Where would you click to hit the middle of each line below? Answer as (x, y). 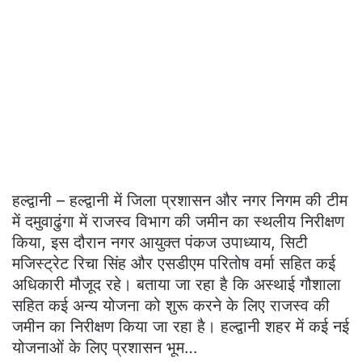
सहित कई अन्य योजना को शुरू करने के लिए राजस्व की (171, 305)
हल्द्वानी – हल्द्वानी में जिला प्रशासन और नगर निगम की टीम (180, 200)
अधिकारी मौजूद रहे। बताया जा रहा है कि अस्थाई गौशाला (177, 284)
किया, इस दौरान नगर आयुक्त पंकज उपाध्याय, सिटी (160, 242)
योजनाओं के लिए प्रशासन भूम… (105, 347)
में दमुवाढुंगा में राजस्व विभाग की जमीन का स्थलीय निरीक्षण (178, 221)
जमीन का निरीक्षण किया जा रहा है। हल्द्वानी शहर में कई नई (181, 326)
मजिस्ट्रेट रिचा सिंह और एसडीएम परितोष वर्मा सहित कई (174, 263)
